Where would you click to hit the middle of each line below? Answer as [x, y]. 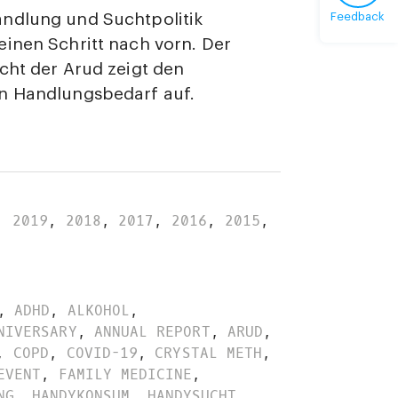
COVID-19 [102, 354]
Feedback [358, 16]
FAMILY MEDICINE [125, 375]
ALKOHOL [99, 311]
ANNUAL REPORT [152, 332]
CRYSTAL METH [208, 354]
